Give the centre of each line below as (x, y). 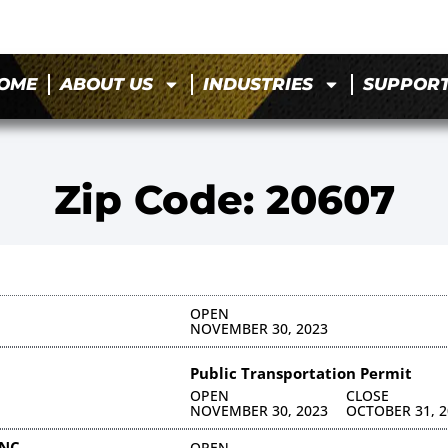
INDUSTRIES (258, 84)
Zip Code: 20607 (224, 199)
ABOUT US (107, 84)
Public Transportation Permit (300, 372)
